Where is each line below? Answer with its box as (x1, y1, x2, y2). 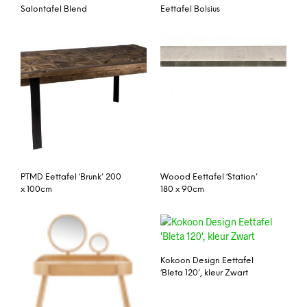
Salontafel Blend (21, 4, 87, 14)
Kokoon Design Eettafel (160, 256, 254, 266)
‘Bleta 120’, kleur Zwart (160, 269, 248, 278)
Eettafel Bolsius (160, 4, 220, 14)
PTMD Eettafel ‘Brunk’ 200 (21, 173, 121, 182)
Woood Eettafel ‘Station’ (160, 173, 258, 182)
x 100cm (21, 185, 52, 195)
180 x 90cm (160, 185, 204, 195)
